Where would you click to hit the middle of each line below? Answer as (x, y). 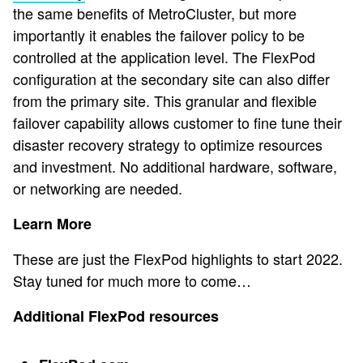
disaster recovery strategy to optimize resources (168, 145)
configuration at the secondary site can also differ (171, 79)
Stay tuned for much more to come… (132, 281)
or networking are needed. (98, 188)
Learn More (52, 224)
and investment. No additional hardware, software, (175, 167)
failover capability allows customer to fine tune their (177, 123)
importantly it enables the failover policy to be (159, 35)
